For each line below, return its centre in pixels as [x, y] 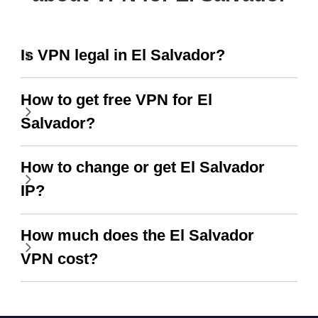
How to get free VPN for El [116, 100]
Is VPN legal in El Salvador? [122, 56]
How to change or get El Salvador [142, 168]
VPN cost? [59, 259]
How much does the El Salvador [137, 236]
